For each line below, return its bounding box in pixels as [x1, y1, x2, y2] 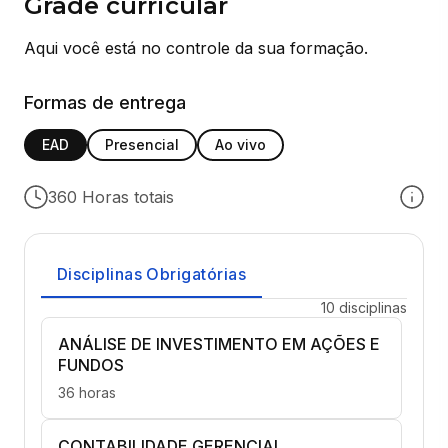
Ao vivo [215, 136, 266, 154]
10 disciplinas [321, 298, 407, 316]
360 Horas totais [48, 186, 174, 207]
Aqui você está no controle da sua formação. [24, 37, 368, 58]
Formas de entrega [24, 91, 186, 113]
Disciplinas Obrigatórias [57, 263, 246, 284]
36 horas [58, 383, 116, 401]
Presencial [105, 136, 179, 154]
